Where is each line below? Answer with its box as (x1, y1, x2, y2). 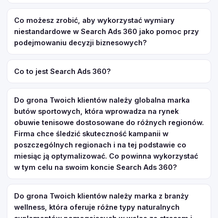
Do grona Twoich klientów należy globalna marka (14, 96, 190, 104)
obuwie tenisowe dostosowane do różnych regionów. (14, 118, 204, 127)
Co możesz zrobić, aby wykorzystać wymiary (14, 16, 175, 24)
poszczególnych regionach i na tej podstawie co (14, 141, 186, 149)
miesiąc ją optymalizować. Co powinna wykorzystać (14, 152, 198, 160)
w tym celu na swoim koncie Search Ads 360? (14, 163, 177, 171)
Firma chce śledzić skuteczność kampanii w (14, 129, 168, 138)
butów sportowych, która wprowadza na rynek (14, 107, 179, 115)
